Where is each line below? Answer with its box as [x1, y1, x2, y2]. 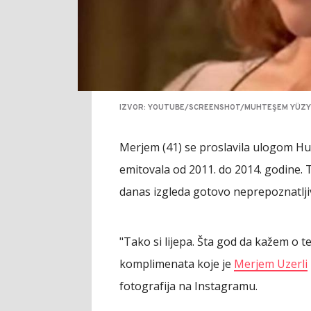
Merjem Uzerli [234, 256, 308, 272]
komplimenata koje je [119, 256, 234, 272]
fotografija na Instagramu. [119, 278, 258, 294]
